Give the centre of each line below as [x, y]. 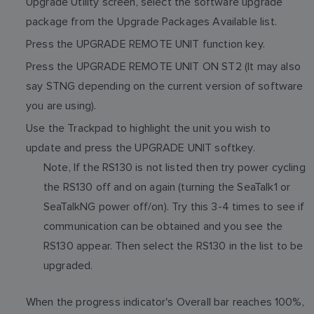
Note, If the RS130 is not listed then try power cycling [175, 167]
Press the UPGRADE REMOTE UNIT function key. [145, 43]
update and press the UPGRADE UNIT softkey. [141, 147]
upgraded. [68, 265]
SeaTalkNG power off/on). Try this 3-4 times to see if [174, 206]
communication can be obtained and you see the [163, 226]
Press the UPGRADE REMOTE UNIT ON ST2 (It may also [163, 66]
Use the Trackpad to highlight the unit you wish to [149, 128]
